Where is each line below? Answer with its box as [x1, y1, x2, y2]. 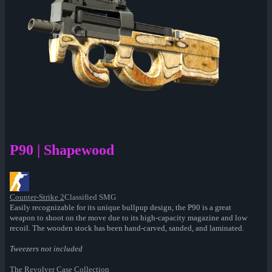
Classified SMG [64, 192, 116, 202]
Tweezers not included [10, 244, 83, 254]
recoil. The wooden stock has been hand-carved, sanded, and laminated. [10, 223, 244, 233]
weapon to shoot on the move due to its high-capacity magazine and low [10, 213, 247, 223]
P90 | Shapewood [10, 142, 114, 158]
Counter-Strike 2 [10, 192, 64, 202]
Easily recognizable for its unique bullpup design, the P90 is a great [10, 203, 231, 212]
